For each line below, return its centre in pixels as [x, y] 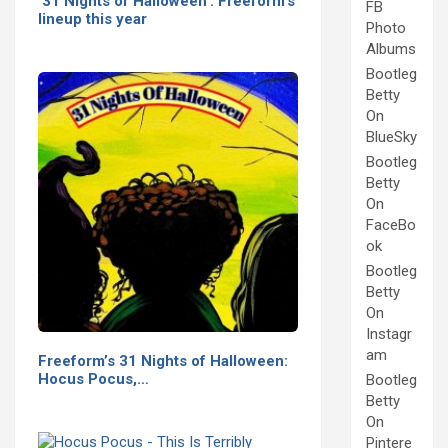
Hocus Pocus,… [93, 378]
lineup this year [92, 18]
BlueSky [391, 137]
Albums [391, 49]
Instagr [389, 334]
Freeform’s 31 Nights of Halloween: [163, 360]
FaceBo [391, 225]
